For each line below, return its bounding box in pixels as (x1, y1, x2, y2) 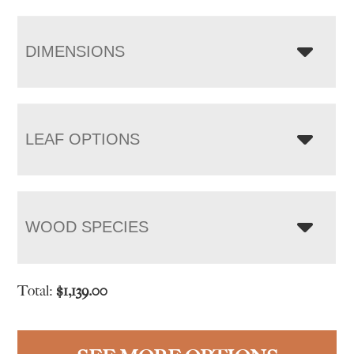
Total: (17, 281, 57, 299)
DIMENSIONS (25, 42, 126, 60)
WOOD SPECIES (25, 217, 149, 235)
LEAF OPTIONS (25, 130, 141, 148)
